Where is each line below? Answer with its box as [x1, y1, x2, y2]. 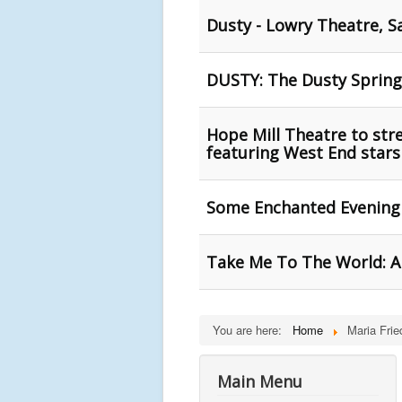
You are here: [213, 321, 289, 338]
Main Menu [217, 371, 302, 392]
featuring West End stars [206, 142, 400, 163]
